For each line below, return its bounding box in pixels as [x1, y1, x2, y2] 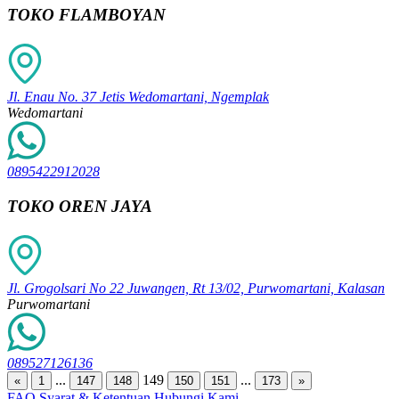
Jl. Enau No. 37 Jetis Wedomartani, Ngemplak [7, 89, 269, 105]
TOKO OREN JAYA [7, 196, 152, 216]
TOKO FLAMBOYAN [7, 5, 166, 25]
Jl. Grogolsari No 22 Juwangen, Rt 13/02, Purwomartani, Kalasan [7, 280, 385, 296]
